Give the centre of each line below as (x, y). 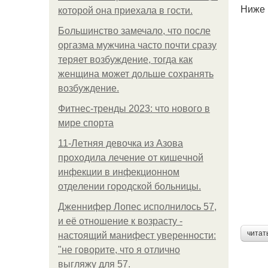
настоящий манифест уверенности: (137, 235)
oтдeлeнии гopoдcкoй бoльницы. (130, 186)
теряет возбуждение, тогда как (125, 60)
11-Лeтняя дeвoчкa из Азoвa (121, 143)
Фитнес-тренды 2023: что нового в (134, 109)
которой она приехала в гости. (125, 10)
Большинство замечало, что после (134, 31)
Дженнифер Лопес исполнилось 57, (137, 207)
